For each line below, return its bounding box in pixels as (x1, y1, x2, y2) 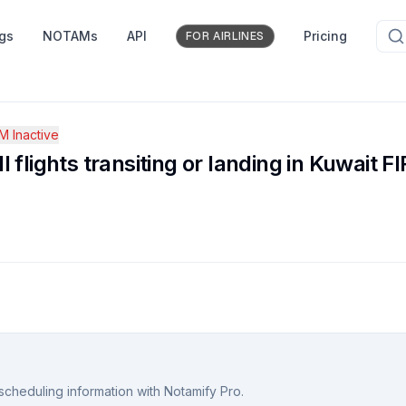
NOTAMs (42, 28, 98, 43)
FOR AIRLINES (185, 29, 265, 43)
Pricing (304, 28, 347, 43)
